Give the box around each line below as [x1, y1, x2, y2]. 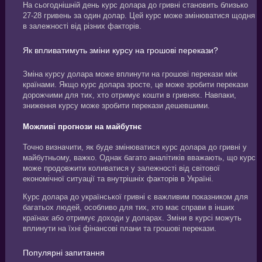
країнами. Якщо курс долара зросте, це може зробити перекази [22, 80, 248, 89]
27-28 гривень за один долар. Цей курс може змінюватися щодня [22, 11, 255, 20]
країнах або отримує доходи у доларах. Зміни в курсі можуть [22, 213, 242, 222]
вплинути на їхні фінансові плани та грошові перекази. [22, 223, 216, 233]
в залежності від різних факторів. [22, 22, 142, 31]
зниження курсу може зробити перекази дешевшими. [22, 101, 210, 111]
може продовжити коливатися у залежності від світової [22, 163, 220, 173]
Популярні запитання [22, 247, 105, 257]
